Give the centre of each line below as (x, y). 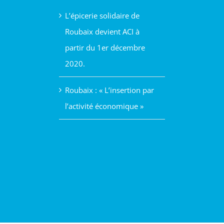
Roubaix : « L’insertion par (109, 90)
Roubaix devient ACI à (102, 31)
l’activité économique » (104, 106)
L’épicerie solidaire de (102, 15)
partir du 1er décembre (105, 47)
